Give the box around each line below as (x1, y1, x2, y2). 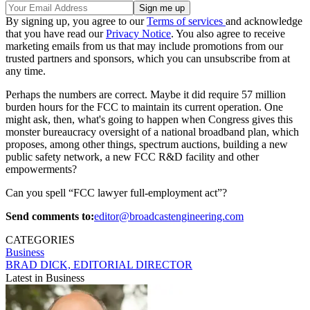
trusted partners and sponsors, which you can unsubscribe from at (6, 52, 290, 64)
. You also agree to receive (171, 27, 285, 39)
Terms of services (147, 15, 226, 27)
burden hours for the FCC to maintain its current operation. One (6, 100, 283, 113)
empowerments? (6, 163, 77, 175)
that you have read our (6, 27, 106, 39)
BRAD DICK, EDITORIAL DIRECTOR (6, 258, 192, 271)
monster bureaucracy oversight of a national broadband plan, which (6, 125, 299, 138)
